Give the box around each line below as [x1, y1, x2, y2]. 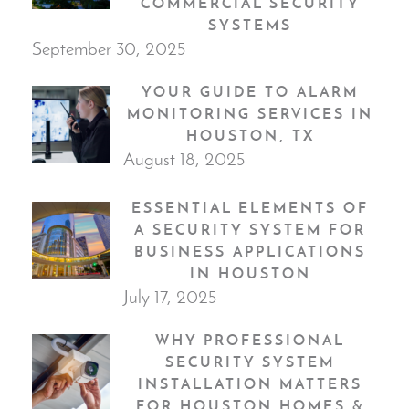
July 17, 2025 [123, 285, 216, 308]
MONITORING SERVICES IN [127, 103, 373, 122]
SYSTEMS [208, 15, 292, 34]
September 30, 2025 [32, 37, 185, 59]
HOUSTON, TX [185, 125, 315, 144]
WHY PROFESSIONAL [155, 330, 345, 349]
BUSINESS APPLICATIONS [134, 241, 366, 260]
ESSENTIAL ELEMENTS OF [131, 197, 369, 216]
